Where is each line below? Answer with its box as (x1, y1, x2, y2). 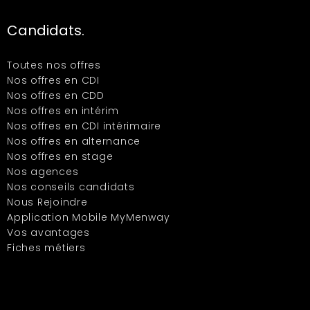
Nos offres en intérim (7, 104, 119, 118)
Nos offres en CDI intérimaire (7, 119, 162, 134)
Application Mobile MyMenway (7, 210, 170, 225)
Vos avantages (7, 226, 90, 240)
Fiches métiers (7, 241, 86, 255)
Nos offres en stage (7, 149, 113, 164)
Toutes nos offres (7, 58, 101, 73)
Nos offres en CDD (7, 89, 104, 103)
